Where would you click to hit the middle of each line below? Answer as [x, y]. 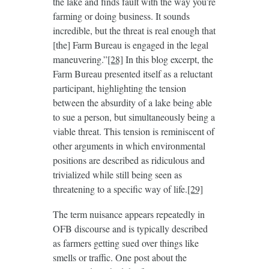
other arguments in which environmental [129, 146]
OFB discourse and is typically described [130, 229]
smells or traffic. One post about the [119, 258]
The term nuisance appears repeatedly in [128, 214]
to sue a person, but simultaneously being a [134, 117]
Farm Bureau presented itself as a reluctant [132, 74]
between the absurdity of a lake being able [132, 103]
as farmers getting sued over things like [125, 243]
